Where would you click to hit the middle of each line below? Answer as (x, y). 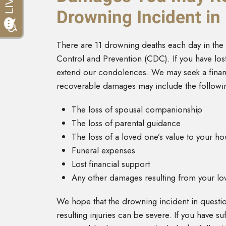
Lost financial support (111, 164)
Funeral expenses (103, 151)
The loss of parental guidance (126, 123)
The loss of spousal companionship (137, 110)
